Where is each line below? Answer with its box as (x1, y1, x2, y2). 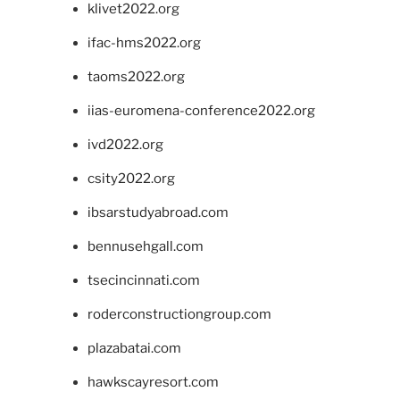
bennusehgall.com (87, 238, 204, 255)
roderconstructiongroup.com (87, 306, 271, 323)
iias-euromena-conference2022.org (87, 103, 315, 120)
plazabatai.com (87, 340, 181, 357)
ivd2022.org (87, 137, 163, 154)
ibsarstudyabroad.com (87, 204, 229, 221)
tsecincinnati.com (87, 272, 200, 289)
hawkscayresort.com (87, 374, 219, 391)
